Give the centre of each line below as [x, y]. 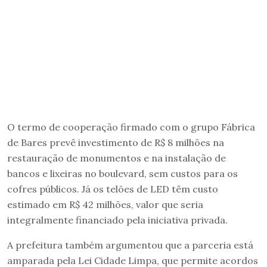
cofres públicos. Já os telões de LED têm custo [113, 189]
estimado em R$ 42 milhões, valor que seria [105, 204]
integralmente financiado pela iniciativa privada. [117, 220]
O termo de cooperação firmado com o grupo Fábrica [131, 127]
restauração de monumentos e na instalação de [117, 158]
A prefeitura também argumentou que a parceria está [130, 245]
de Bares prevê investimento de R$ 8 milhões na [116, 142]
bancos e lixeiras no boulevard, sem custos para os [122, 173]
